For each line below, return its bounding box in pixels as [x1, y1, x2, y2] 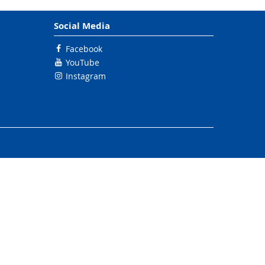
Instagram [66, 70, 106, 82]
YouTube [66, 57, 99, 68]
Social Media [54, 20, 110, 32]
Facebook [66, 43, 102, 54]
